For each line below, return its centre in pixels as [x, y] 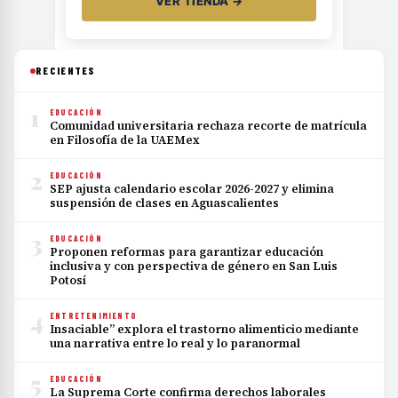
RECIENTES [66, 71]
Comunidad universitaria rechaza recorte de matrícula [208, 126]
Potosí [68, 281]
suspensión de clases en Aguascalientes [164, 203]
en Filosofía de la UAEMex [125, 140]
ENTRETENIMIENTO [93, 316]
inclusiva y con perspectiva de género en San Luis [194, 267]
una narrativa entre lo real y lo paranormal [175, 344]
